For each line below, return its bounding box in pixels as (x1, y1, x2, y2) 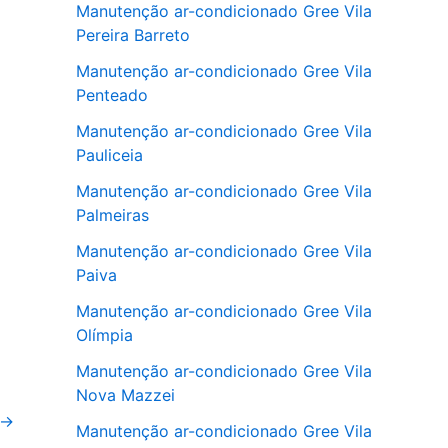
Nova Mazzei (76, 384, 175, 405)
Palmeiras (76, 204, 149, 225)
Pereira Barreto (76, 24, 190, 45)
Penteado (76, 84, 148, 105)
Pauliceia (76, 144, 143, 165)
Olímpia (76, 324, 133, 345)
